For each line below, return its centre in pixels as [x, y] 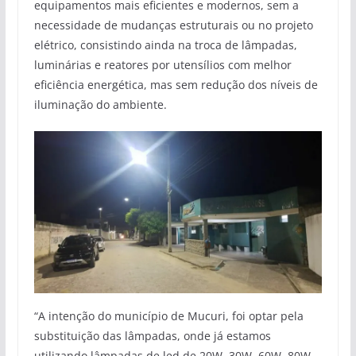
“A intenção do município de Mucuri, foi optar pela [168, 315]
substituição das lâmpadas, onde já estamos [152, 335]
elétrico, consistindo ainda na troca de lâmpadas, [165, 45]
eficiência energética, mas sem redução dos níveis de [176, 85]
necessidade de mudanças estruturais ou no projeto [173, 25]
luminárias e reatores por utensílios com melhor [163, 65]
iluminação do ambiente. [100, 105]
